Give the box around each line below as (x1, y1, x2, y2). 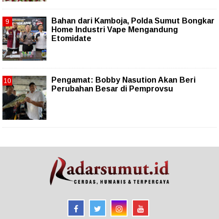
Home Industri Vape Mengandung (51, 25, 178, 34)
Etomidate (51, 34, 91, 43)
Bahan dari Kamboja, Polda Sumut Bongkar (51, 17, 215, 25)
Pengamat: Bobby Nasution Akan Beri (51, 76, 196, 85)
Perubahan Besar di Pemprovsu (51, 85, 173, 93)
